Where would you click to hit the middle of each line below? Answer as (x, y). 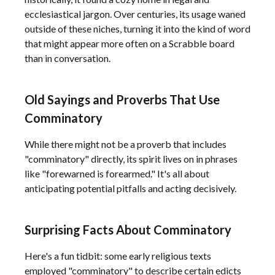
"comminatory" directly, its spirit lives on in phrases (131, 159)
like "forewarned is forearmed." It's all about (117, 173)
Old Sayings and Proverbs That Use (122, 99)
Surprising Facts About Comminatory (128, 230)
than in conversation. (68, 58)
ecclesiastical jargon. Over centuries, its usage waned (135, 14)
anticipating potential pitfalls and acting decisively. (130, 188)
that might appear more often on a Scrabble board (130, 43)
